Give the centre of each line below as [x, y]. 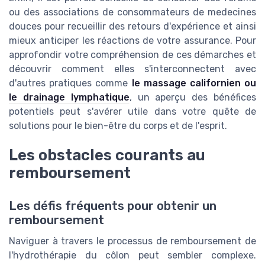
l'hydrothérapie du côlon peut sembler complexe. [132, 256]
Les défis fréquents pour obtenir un [113, 206]
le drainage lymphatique [69, 97]
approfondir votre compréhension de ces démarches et [132, 54]
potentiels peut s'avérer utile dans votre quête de [132, 111]
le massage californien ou [194, 83]
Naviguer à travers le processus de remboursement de [132, 241]
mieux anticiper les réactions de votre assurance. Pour [132, 40]
